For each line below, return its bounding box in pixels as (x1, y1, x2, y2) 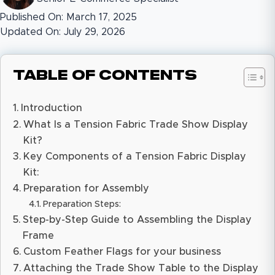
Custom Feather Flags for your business (23, 246, 222, 257)
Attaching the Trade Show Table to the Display (23, 263, 259, 273)
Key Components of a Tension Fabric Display (23, 151, 247, 161)
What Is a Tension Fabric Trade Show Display (23, 119, 249, 130)
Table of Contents (13, 69, 197, 82)
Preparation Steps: (42, 199, 121, 209)
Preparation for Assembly (23, 183, 150, 193)
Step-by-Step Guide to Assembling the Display (23, 214, 252, 225)
